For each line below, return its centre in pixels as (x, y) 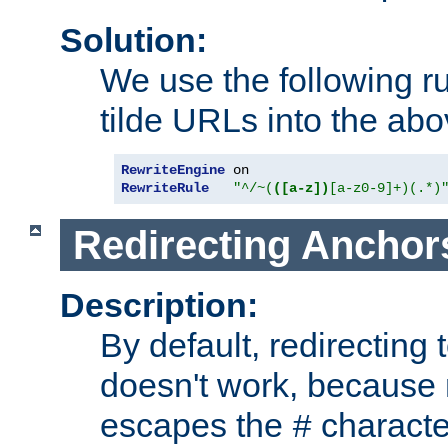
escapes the (196, 425)
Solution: (133, 39)
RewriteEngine (173, 169)
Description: (159, 305)
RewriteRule (165, 187)
